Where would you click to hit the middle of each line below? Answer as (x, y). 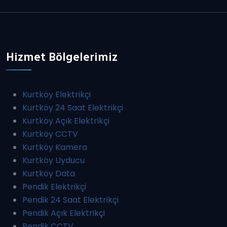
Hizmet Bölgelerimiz (62, 57)
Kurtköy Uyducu (53, 161)
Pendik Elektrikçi (54, 187)
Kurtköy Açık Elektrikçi (66, 121)
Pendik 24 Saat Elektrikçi (70, 200)
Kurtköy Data (49, 174)
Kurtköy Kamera (55, 147)
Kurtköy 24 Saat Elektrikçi (73, 108)
